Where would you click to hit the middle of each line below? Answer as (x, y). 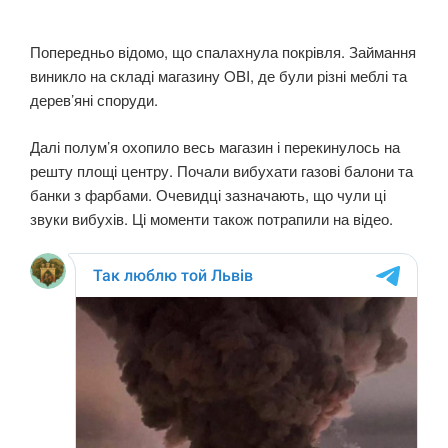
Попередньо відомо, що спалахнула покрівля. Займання (223, 52)
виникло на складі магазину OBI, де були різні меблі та (218, 76)
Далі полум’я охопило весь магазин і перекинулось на (215, 146)
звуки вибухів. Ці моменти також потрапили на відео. (211, 218)
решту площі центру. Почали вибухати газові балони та (221, 170)
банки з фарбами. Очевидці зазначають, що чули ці (208, 194)
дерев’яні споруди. (94, 100)
